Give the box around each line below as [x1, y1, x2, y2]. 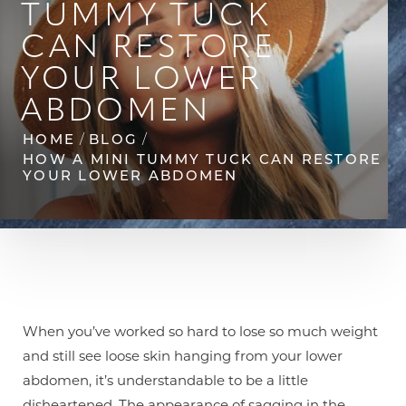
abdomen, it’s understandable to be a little [23, 371, 308, 389]
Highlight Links [183, 188, 273, 203]
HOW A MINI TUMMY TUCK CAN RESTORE [23, 150, 382, 168]
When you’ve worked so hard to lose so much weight [23, 322, 378, 340]
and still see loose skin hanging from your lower [23, 346, 343, 364]
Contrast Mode [42, 188, 129, 203]
